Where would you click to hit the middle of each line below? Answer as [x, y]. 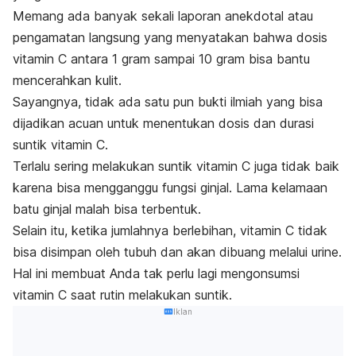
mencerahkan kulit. [69, 81]
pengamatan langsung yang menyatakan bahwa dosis [170, 38]
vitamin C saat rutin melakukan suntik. [122, 295]
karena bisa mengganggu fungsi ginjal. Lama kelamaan [170, 188]
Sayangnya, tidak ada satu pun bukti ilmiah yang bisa [168, 102]
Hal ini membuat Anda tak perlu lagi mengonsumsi [156, 274]
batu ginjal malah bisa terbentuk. [107, 209]
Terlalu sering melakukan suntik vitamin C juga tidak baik [176, 166]
